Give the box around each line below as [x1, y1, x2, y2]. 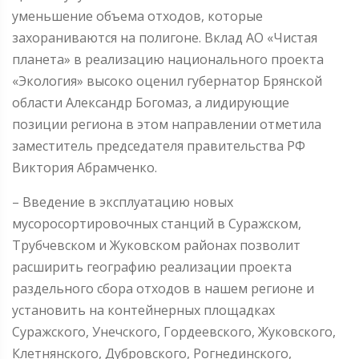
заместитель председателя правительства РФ [12, 136, 305, 155]
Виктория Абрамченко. [12, 158, 157, 176]
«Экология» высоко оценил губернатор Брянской [12, 71, 322, 90]
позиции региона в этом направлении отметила [12, 115, 321, 133]
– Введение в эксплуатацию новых [12, 192, 233, 211]
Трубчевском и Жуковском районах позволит [12, 236, 301, 254]
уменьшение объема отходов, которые [12, 6, 263, 25]
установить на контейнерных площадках [12, 301, 275, 319]
